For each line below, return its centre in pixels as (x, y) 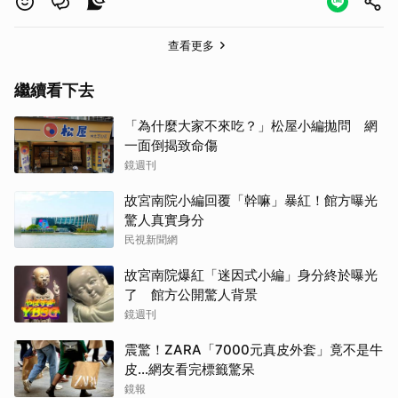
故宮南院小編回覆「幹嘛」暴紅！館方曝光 (251, 200)
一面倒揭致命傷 (171, 145)
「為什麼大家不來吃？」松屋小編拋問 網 (251, 125)
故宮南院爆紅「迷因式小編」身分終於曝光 (251, 275)
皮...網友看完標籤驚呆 (190, 369)
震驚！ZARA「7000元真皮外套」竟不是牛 (254, 349)
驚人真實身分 (164, 219)
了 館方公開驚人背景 (191, 294)
